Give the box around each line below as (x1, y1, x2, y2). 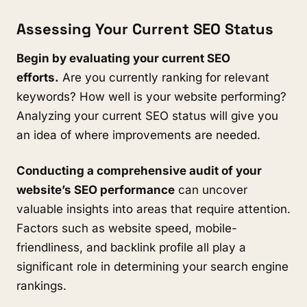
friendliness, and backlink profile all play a (16, 241, 246, 254)
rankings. (16, 279, 66, 293)
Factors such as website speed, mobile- (16, 221, 237, 235)
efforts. (16, 71, 59, 84)
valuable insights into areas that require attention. (16, 202, 291, 216)
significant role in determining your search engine (16, 260, 288, 273)
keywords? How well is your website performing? (16, 90, 286, 103)
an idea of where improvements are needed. (16, 128, 260, 142)
